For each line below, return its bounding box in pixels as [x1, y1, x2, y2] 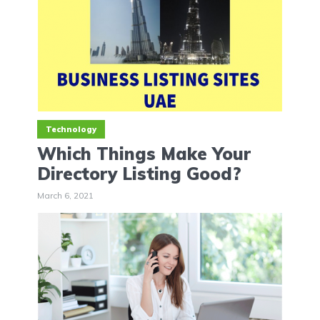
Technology [46, 124, 96, 134]
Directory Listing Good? [37, 162, 241, 184]
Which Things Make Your [37, 142, 251, 164]
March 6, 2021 [37, 189, 94, 201]
